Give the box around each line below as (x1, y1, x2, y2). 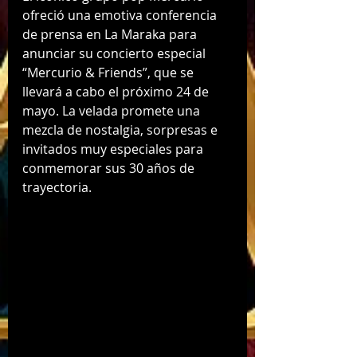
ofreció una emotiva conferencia (22, 6, 220, 24)
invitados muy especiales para (22, 139, 206, 158)
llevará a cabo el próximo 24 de (22, 82, 212, 100)
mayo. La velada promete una (22, 101, 203, 120)
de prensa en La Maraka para (22, 25, 200, 43)
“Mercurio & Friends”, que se (22, 63, 197, 81)
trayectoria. (22, 178, 92, 196)
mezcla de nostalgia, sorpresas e (22, 120, 221, 139)
